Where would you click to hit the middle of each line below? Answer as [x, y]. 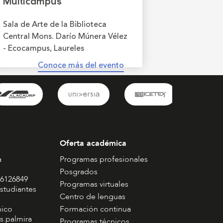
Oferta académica [93, 143]
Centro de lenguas [92, 196]
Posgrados [78, 171]
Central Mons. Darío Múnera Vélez [65, 36]
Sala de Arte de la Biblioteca [55, 24]
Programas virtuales [94, 184]
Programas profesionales [104, 159]
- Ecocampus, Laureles [44, 48]
